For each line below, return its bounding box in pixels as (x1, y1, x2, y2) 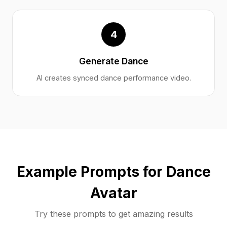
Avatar (90, 184, 137, 202)
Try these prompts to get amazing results (34, 209, 193, 219)
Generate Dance (79, 56, 148, 66)
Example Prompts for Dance (16, 163, 211, 180)
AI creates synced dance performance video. (36, 73, 191, 82)
